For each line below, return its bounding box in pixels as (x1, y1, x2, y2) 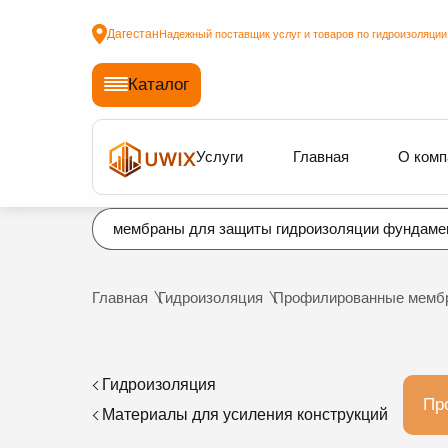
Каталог (127, 75, 189, 94)
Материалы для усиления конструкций (101, 406, 388, 423)
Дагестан (106, 27, 159, 41)
